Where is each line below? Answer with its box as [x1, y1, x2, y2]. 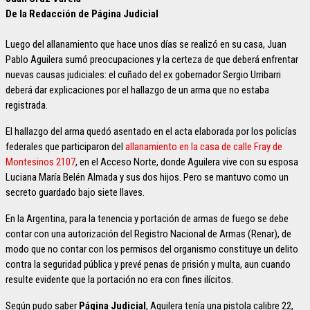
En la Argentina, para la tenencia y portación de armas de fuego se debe [6, 212, 289, 225]
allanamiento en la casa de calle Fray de [125, 140, 282, 153]
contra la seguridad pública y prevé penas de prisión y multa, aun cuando [6, 258, 291, 271]
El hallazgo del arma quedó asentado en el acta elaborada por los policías [6, 125, 297, 138]
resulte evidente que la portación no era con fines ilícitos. [6, 273, 233, 286]
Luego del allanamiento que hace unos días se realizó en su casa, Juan [6, 38, 286, 51]
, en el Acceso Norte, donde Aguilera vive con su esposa [75, 156, 298, 168]
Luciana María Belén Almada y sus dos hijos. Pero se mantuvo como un [6, 171, 289, 183]
